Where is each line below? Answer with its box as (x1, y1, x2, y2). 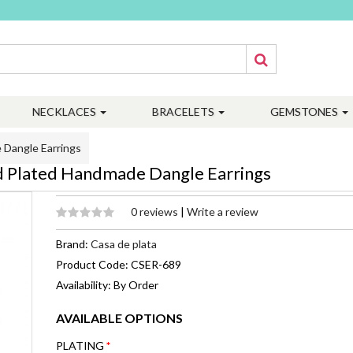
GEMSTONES (270, 105, 340, 118)
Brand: (56, 237, 91, 251)
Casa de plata (91, 237, 157, 251)
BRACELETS (152, 105, 217, 118)
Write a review (187, 205, 258, 218)
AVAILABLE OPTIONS (56, 310, 183, 325)
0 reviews (131, 205, 180, 218)
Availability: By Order (56, 278, 158, 292)
